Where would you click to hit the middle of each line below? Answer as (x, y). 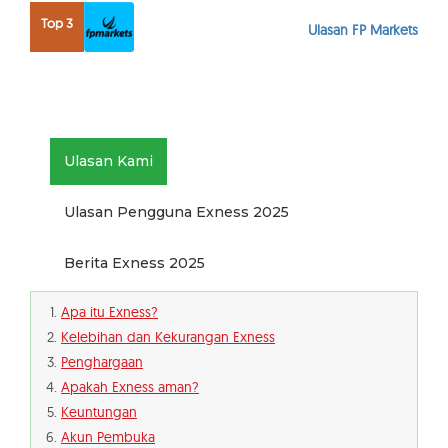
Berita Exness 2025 (134, 263)
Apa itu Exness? (109, 312)
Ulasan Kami (108, 161)
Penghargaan (102, 362)
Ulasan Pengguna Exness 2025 (176, 212)
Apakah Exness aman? (130, 387)
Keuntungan (99, 412)
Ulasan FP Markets (363, 30)
